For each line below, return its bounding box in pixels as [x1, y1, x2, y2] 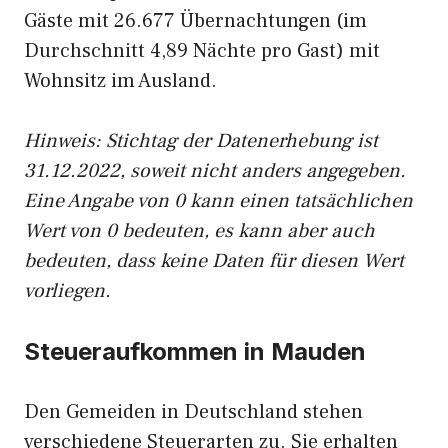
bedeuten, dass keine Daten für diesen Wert [24, 248, 404, 274]
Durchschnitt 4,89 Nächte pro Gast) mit [24, 38, 380, 64]
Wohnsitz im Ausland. [24, 68, 217, 94]
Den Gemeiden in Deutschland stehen [24, 399, 363, 425]
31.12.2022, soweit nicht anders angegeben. [24, 158, 406, 184]
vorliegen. [24, 278, 111, 304]
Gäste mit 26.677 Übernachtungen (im [24, 8, 367, 34]
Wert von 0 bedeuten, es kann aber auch [24, 218, 375, 244]
